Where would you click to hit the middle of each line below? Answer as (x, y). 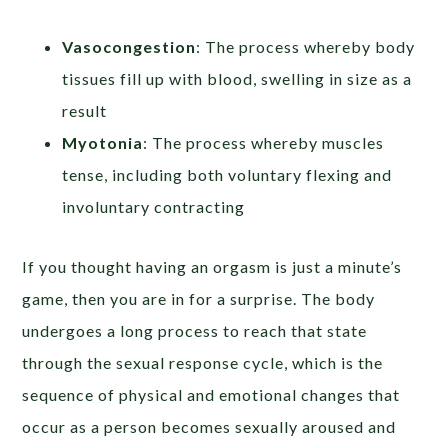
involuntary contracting (154, 207)
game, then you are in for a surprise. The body (199, 299)
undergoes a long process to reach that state (195, 331)
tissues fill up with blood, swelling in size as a (237, 79)
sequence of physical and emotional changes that (211, 395)
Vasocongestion (129, 47)
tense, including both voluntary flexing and (227, 175)
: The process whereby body (306, 47)
